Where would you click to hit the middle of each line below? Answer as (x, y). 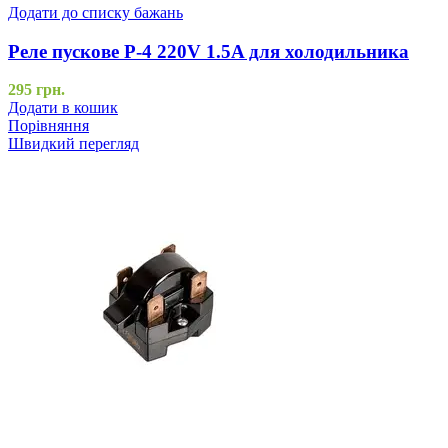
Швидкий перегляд (73, 144)
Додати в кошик (63, 108)
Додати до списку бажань (95, 12)
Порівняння (48, 126)
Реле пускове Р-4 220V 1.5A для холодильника (208, 51)
